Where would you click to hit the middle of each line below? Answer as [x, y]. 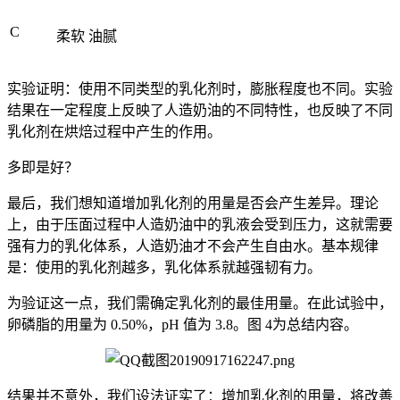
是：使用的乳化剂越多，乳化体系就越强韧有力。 [164, 267]
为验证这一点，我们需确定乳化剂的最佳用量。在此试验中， [200, 303]
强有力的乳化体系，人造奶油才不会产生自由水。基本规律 [193, 246]
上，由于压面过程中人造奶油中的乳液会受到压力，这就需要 [200, 225]
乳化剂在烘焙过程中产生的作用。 [114, 132]
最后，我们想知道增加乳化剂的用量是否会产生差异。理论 [193, 203]
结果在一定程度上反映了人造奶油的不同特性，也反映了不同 [200, 110]
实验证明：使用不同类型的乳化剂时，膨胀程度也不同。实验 [200, 89]
